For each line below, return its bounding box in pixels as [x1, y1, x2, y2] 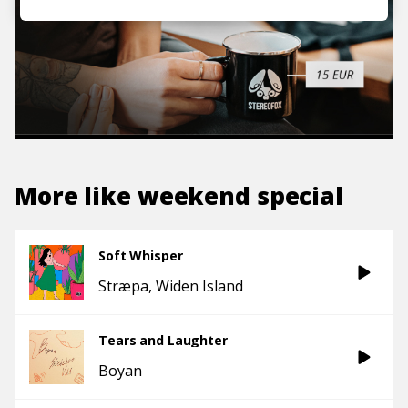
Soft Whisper [98, 246, 183, 264]
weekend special [137, 178, 344, 212]
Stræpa [98, 275, 148, 296]
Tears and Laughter [98, 331, 228, 349]
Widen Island [156, 275, 243, 296]
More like [15, 178, 138, 212]
